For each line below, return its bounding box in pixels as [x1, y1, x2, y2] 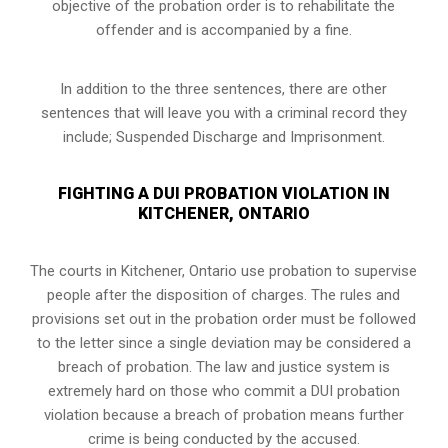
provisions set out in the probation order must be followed [31, 309, 416, 328]
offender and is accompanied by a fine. [95, 20, 352, 39]
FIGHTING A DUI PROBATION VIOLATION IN [57, 183, 390, 203]
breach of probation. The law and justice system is [57, 357, 390, 376]
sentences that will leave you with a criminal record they [40, 103, 407, 122]
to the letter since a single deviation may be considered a [36, 333, 411, 352]
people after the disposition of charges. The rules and [47, 285, 401, 304]
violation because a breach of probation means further [43, 405, 404, 424]
